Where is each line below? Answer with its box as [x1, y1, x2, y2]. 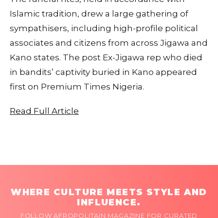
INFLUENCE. [77, 197, 141, 208]
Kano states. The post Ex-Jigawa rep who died [10, 52, 202, 62]
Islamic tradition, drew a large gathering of [10, 8, 188, 18]
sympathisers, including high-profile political [10, 23, 198, 33]
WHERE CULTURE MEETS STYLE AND [11, 186, 207, 198]
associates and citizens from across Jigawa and [10, 37, 208, 48]
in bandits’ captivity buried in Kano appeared [10, 67, 197, 77]
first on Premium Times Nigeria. [10, 81, 144, 91]
